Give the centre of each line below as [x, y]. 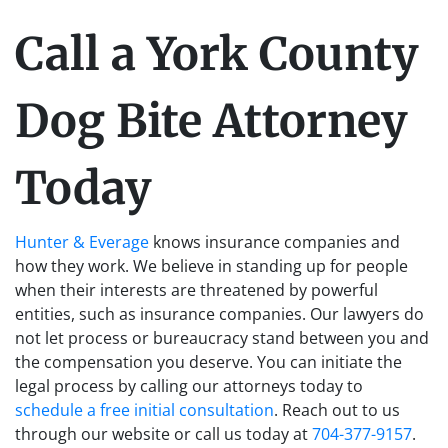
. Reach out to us [337, 410]
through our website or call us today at [163, 434]
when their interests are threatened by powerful [196, 290]
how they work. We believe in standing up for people [211, 266]
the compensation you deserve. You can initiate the [208, 362]
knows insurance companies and [274, 242]
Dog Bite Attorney [211, 121]
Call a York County [217, 54]
